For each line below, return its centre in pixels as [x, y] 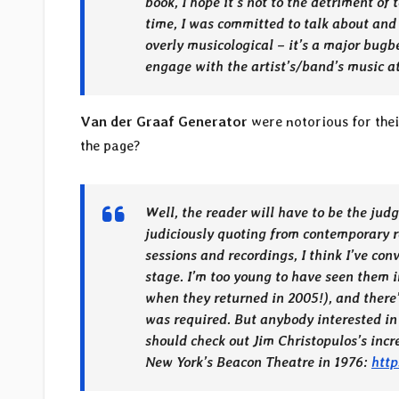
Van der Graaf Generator [164, 122]
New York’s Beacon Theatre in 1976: [258, 362]
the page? [110, 146]
